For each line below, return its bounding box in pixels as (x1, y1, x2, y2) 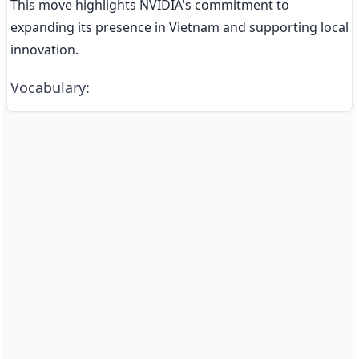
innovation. (10, 41, 79, 58)
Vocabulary (10, 78, 86, 97)
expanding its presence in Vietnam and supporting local (10, 18, 349, 36)
